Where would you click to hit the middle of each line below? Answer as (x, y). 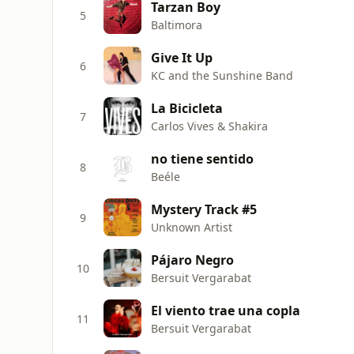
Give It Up (182, 57)
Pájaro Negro (192, 260)
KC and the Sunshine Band (222, 75)
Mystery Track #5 (204, 209)
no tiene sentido (202, 158)
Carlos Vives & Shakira (209, 126)
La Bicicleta (187, 108)
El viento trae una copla (226, 310)
